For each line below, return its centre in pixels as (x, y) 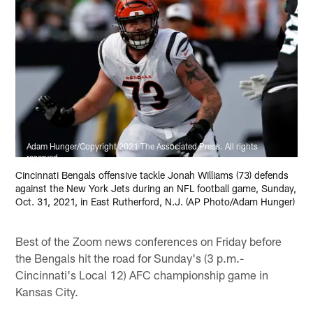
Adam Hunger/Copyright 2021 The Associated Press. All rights (143, 146)
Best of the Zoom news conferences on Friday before (149, 241)
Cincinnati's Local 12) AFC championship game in (142, 274)
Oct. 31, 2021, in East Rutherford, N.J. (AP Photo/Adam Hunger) (155, 202)
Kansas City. (47, 291)
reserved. (44, 158)
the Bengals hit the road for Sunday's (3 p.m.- (130, 257)
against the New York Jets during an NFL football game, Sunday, (156, 189)
